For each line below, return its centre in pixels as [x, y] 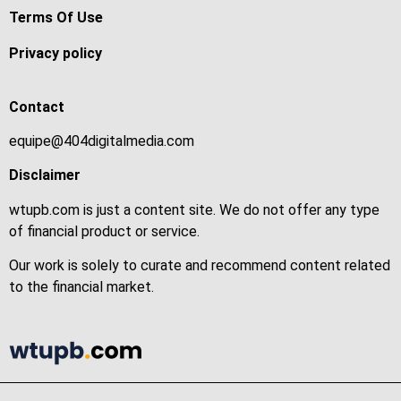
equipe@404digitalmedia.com [102, 141]
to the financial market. [81, 287]
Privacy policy [55, 53]
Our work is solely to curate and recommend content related [200, 266]
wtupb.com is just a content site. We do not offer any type [194, 209]
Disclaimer [45, 175]
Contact [37, 107]
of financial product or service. [104, 231]
